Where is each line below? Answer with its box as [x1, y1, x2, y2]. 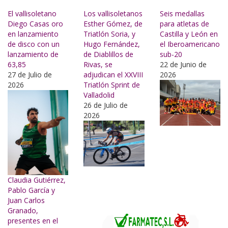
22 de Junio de [159, 60, 207, 70]
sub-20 [159, 49, 182, 60]
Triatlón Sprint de [83, 80, 140, 90]
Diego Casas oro [8, 19, 63, 29]
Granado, [8, 206, 38, 216]
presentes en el [8, 216, 58, 226]
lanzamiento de [8, 49, 59, 60]
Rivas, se [83, 60, 113, 70]
